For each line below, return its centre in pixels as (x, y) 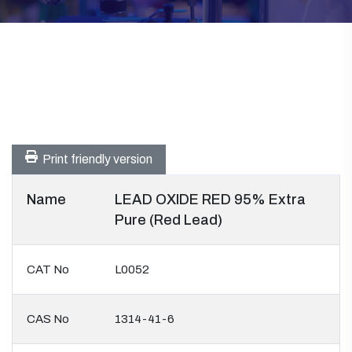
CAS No (48, 319)
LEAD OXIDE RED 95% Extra (210, 200)
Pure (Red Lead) (169, 220)
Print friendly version (95, 159)
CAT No (48, 269)
